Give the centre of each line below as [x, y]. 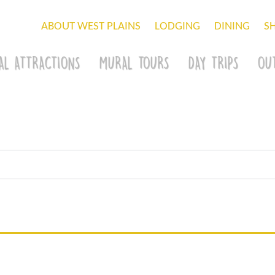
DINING [232, 27]
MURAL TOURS [134, 62]
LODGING [177, 27]
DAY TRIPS [213, 62]
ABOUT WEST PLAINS [91, 27]
